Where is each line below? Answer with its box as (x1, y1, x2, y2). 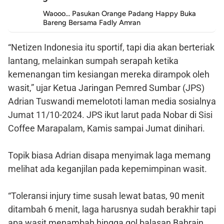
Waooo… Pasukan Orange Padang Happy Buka (43, 8, 196, 18)
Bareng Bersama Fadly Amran (43, 17, 140, 27)
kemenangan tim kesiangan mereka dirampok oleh (8, 68, 209, 79)
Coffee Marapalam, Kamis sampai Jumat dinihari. (8, 122, 205, 133)
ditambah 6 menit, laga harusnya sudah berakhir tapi (8, 203, 216, 214)
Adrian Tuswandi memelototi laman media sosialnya (8, 95, 216, 106)
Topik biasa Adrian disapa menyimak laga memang (8, 149, 210, 160)
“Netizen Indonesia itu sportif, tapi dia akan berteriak (8, 41, 214, 52)
